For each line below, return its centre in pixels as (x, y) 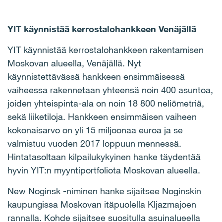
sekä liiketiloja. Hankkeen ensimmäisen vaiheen (102, 116)
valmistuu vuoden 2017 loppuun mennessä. (94, 143)
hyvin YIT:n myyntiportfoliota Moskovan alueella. (104, 170)
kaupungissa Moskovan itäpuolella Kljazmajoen (102, 204)
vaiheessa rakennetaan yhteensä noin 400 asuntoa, (110, 90)
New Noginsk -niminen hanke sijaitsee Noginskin (104, 191)
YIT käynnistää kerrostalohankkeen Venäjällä (102, 29)
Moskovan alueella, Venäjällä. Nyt (74, 63)
